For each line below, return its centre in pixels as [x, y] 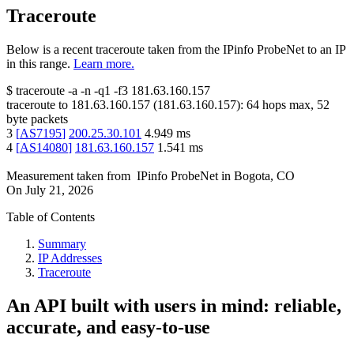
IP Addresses [70, 258]
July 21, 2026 [59, 190]
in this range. [38, 64]
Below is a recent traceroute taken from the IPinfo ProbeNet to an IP [176, 50]
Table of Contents [51, 217]
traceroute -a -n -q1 [63, 91]
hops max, [288, 105]
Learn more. [104, 64]
